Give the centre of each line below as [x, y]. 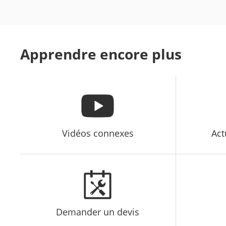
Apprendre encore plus [101, 54]
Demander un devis [98, 212]
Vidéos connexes [98, 133]
